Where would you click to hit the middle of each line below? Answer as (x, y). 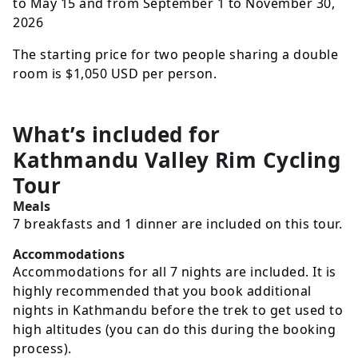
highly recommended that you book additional (162, 291)
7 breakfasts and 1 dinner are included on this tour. (177, 224)
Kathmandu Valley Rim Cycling (177, 160)
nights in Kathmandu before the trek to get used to (178, 310)
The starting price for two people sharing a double (175, 55)
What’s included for (117, 135)
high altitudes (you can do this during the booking (174, 330)
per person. (177, 74)
